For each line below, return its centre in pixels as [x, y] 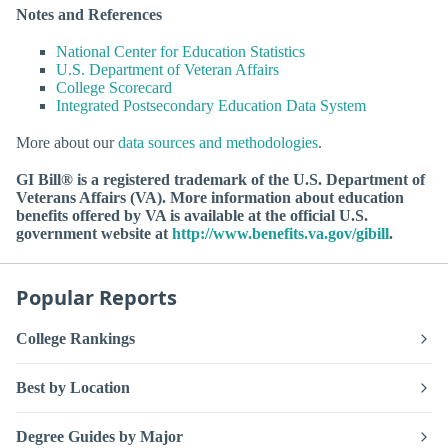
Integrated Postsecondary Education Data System [211, 106]
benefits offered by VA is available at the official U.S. [192, 216]
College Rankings [75, 338]
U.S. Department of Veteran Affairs [167, 70]
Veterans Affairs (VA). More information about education [210, 198]
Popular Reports [96, 298]
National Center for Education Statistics [180, 52]
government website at [94, 234]
